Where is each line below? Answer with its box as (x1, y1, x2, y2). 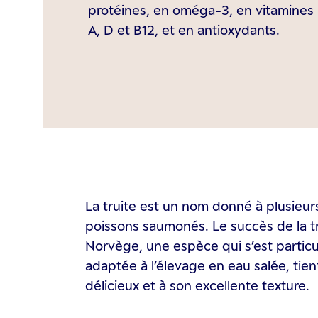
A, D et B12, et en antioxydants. (88, 22, 280, 38)
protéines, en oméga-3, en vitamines (88, 2, 314, 18)
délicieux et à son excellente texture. (85, 278, 309, 293)
